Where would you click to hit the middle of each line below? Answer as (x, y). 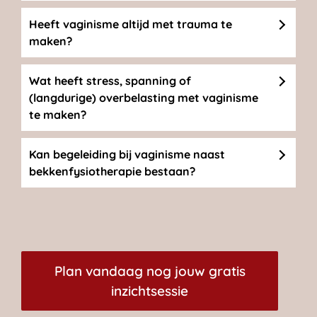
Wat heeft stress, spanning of (110, 81)
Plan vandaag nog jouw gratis (150, 271)
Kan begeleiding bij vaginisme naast (127, 155)
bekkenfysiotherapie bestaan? (112, 172)
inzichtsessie (150, 291)
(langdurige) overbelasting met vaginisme (144, 98)
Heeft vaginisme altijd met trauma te (131, 24)
